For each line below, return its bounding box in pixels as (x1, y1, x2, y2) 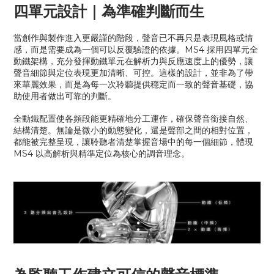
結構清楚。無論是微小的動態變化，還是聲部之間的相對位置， (13, 125, 253, 136)
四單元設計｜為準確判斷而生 (13, 2, 204, 20)
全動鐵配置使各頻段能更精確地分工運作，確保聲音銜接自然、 (13, 113, 253, 124)
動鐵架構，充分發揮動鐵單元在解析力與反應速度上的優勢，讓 (13, 56, 253, 67)
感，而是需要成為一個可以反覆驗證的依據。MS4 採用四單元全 (13, 44, 258, 55)
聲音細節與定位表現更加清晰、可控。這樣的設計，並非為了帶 (13, 67, 253, 78)
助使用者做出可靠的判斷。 (13, 91, 116, 102)
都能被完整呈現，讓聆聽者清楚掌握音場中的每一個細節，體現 (13, 136, 253, 147)
